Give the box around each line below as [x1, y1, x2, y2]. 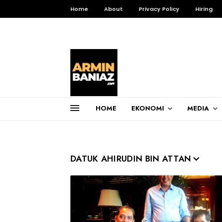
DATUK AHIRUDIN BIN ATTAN [70, 153, 191, 165]
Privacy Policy [139, 5, 179, 13]
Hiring [195, 5, 213, 13]
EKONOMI [131, 104, 164, 113]
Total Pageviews [70, 110, 160, 129]
